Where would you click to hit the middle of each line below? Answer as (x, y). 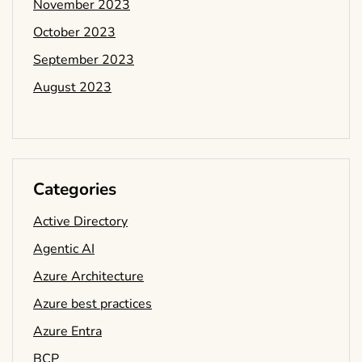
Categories (75, 189)
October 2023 (74, 33)
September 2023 (84, 60)
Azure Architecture (88, 277)
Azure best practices (93, 304)
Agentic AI (64, 249)
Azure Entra (67, 332)
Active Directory (80, 222)
